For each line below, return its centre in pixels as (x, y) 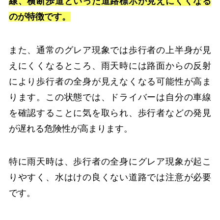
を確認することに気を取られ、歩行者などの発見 (110, 113)
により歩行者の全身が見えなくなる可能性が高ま (110, 81)
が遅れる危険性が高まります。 (70, 128)
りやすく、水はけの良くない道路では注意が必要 (110, 178)
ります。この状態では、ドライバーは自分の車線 (110, 97)
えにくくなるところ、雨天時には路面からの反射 (110, 66)
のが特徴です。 (40, 16)
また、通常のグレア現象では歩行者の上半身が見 (110, 50)
